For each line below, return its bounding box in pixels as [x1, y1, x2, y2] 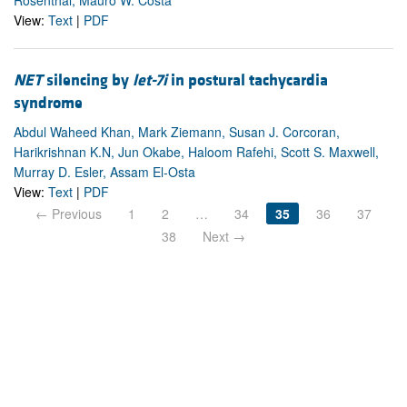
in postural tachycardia [167, 69, 328, 91]
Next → [203, 226, 245, 245]
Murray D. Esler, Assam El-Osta [14, 162, 195, 181]
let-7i [133, 69, 167, 91]
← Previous [35, 203, 102, 223]
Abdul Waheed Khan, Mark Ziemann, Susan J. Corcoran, [14, 122, 340, 141]
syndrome [14, 92, 83, 114]
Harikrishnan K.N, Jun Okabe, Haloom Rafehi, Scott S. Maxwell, [14, 142, 379, 161]
